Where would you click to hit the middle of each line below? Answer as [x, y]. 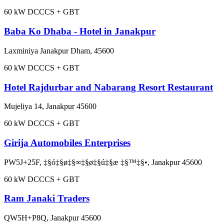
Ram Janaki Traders [47, 198]
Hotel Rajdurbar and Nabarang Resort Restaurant [108, 87]
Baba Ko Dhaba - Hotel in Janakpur [80, 31]
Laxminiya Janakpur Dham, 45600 [59, 50]
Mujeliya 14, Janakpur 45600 [50, 106]
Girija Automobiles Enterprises [67, 143]
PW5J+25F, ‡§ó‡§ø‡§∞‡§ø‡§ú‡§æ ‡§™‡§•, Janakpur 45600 [103, 162]
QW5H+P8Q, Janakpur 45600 [52, 218]
